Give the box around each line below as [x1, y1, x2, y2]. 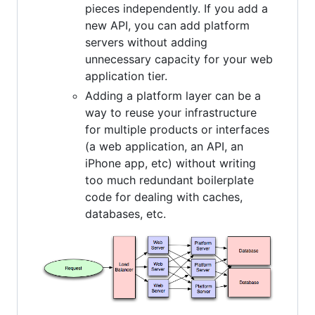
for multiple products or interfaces [85, 122, 269, 136]
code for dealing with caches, [85, 189, 243, 204]
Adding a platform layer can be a [85, 88, 261, 103]
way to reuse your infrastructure [85, 105, 257, 120]
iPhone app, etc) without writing [85, 155, 256, 170]
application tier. [85, 68, 167, 83]
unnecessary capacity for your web [85, 51, 273, 66]
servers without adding [85, 34, 207, 49]
